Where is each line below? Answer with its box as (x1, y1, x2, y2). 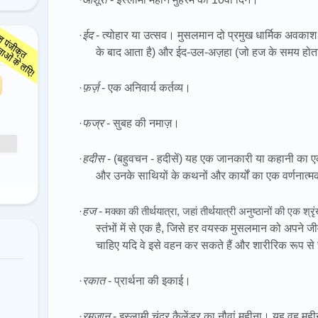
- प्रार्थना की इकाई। (105, 275, 191, 287)
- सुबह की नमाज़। (104, 117, 180, 129)
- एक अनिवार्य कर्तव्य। (99, 82, 191, 94)
